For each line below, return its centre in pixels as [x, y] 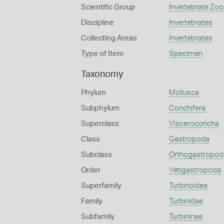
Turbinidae [186, 201]
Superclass [100, 124]
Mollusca [184, 93]
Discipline [97, 23]
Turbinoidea [188, 186]
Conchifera [187, 108]
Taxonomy [102, 74]
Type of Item [102, 54]
